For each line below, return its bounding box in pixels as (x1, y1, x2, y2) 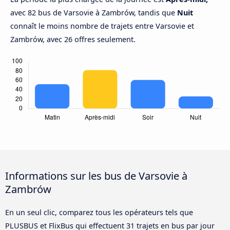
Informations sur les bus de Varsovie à (5, 168, 187, 183)
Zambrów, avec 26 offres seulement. (10, 34, 136, 45)
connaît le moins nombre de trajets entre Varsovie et (10, 21, 194, 31)
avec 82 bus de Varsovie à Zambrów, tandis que (10, 8, 177, 18)
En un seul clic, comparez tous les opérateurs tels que (5, 207, 193, 218)
